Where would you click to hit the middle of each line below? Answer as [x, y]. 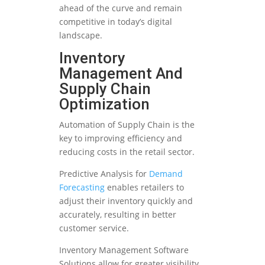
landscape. [81, 35]
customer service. [94, 228]
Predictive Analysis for [104, 174]
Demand [166, 174]
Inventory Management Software [124, 250]
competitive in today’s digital [116, 22]
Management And [121, 74]
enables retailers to [144, 188]
